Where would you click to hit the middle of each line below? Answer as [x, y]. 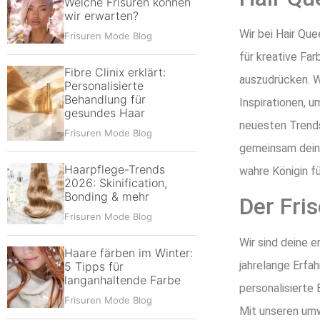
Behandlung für [105, 99]
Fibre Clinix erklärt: [115, 72]
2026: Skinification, [116, 183]
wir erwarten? [101, 16]
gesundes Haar [105, 113]
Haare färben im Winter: [129, 253]
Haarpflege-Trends [115, 169]
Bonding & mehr [107, 196]
